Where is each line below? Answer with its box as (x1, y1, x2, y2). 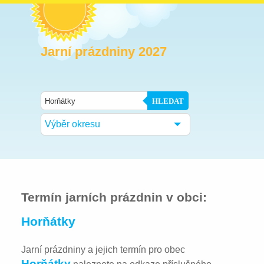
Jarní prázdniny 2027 (41, 44, 167, 59)
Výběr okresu (45, 119, 100, 129)
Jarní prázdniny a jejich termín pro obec (21, 244, 186, 255)
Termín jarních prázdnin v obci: (21, 190, 207, 204)
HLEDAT (152, 96, 184, 105)
